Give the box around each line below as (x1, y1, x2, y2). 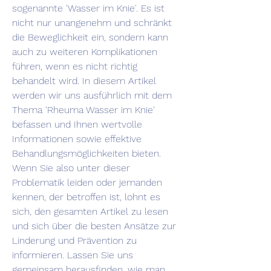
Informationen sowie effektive (12, 133, 142, 145)
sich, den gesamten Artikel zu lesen (12, 206, 168, 218)
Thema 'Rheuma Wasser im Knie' (12, 104, 155, 116)
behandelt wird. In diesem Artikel (12, 75, 156, 87)
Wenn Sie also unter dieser (12, 162, 130, 174)
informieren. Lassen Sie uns (12, 249, 133, 261)
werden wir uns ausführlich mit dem (12, 90, 172, 102)
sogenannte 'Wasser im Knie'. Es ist (12, 2, 165, 15)
